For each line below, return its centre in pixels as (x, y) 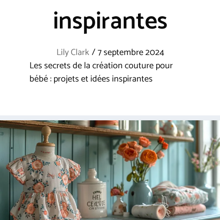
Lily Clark (73, 53)
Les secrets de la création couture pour (101, 66)
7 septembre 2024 (131, 53)
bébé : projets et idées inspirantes (91, 79)
